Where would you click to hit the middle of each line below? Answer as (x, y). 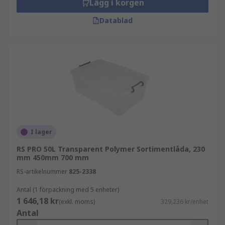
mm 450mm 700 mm (53, 157)
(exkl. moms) (77, 202)
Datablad (116, 20)
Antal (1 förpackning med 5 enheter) (68, 190)
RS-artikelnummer (42, 172)
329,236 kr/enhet (185, 202)
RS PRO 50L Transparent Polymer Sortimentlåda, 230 (111, 149)
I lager (41, 132)
